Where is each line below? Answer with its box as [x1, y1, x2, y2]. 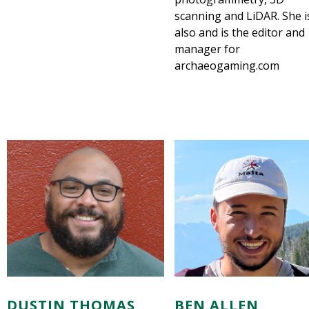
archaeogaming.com [174, 58, 279, 74]
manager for [174, 41, 240, 57]
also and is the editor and [174, 25, 305, 41]
